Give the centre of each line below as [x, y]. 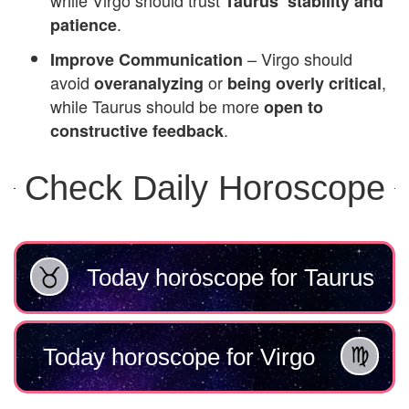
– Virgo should [298, 58]
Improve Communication [147, 59]
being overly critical [304, 83]
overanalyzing [149, 83]
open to [294, 106]
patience [84, 24]
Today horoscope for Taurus [231, 277]
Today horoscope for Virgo [178, 357]
